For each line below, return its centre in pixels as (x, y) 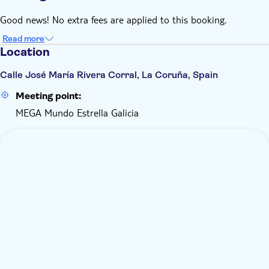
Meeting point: (48, 96)
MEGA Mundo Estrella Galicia (77, 113)
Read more (23, 38)
